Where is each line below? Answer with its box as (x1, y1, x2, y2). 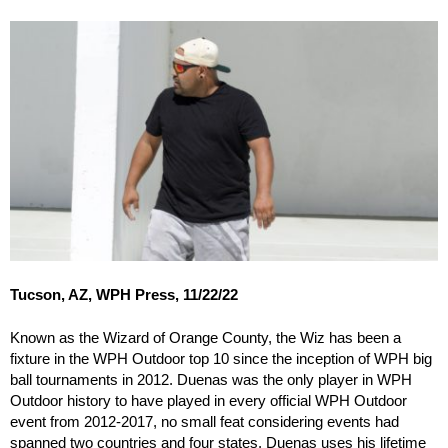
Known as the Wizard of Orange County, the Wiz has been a (10, 329, 401, 347)
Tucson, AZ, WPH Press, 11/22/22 (10, 285, 238, 303)
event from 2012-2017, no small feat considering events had (10, 413, 399, 431)
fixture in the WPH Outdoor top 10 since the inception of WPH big (10, 350, 432, 368)
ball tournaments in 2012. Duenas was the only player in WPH (10, 371, 412, 389)
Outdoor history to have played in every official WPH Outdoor (10, 392, 407, 410)
